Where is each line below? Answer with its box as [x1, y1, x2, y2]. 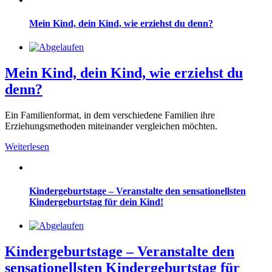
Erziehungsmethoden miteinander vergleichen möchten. [5, 120, 217, 131]
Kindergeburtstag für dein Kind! [29, 197, 163, 208]
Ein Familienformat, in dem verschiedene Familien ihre [5, 109, 215, 120]
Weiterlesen [5, 141, 49, 152]
